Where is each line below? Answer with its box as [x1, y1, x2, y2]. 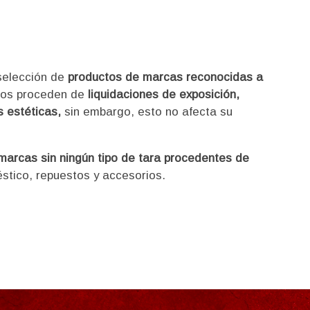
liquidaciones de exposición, [87, 88, 239, 102]
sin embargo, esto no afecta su [60, 105, 232, 119]
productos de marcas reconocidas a [67, 71, 263, 84]
